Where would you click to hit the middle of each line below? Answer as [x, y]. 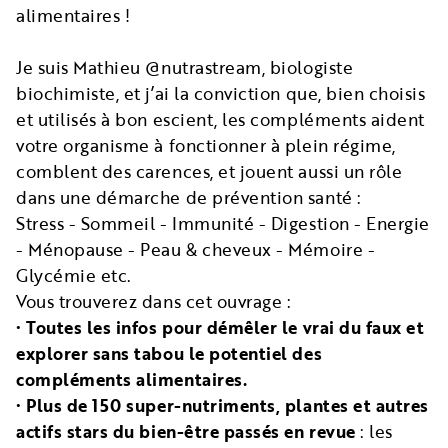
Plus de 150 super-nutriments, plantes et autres [225, 405]
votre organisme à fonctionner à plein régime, [206, 145]
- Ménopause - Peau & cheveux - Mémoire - [196, 249]
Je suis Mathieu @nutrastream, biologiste [185, 67]
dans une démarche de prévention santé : [189, 197]
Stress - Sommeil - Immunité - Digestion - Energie [223, 223]
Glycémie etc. [74, 275]
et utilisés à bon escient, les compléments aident [220, 119]
